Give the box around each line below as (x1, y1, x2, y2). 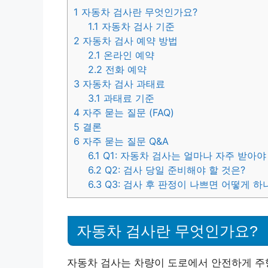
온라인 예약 (100, 49, 155, 62)
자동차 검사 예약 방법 (80, 35, 178, 47)
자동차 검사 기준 (99, 20, 175, 33)
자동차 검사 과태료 (80, 78, 165, 90)
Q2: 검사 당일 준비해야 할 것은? (102, 164, 246, 176)
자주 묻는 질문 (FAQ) (80, 106, 174, 119)
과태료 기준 (100, 92, 155, 105)
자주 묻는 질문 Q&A (80, 135, 169, 148)
